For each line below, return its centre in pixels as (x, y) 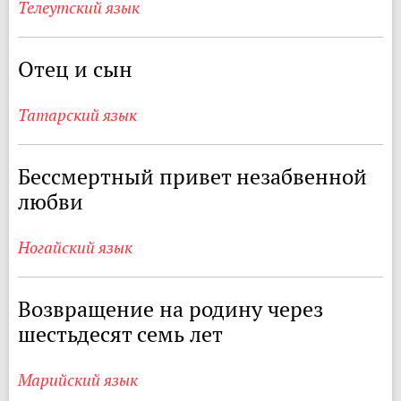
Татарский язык (77, 115)
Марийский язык (78, 380)
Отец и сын (75, 69)
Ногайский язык (75, 247)
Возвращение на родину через (171, 309)
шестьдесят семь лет (120, 334)
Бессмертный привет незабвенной (192, 177)
